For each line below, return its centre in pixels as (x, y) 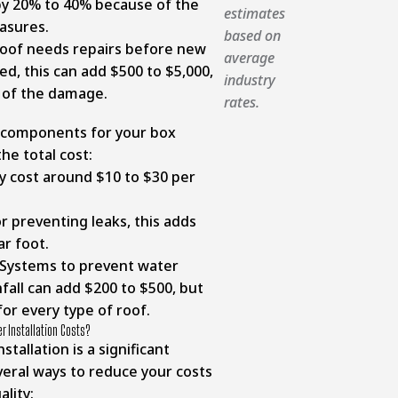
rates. (241, 102)
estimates (254, 13)
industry (249, 80)
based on (252, 36)
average (249, 58)
